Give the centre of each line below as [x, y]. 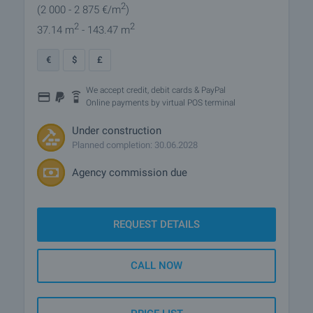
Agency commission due [130, 172]
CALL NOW [156, 265]
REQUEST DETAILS [156, 224]
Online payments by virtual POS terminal [161, 103]
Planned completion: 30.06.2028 [135, 145]
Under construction [117, 131]
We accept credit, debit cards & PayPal [156, 90]
